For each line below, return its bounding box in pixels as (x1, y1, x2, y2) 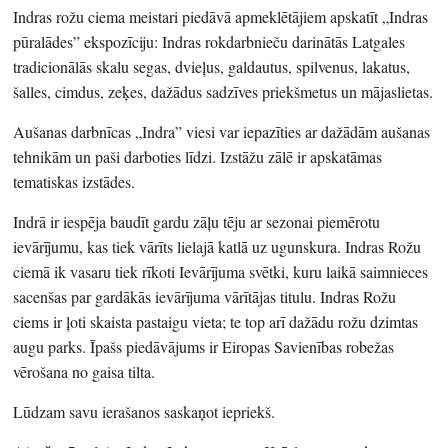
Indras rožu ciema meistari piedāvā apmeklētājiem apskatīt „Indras (13, 6, 429, 28)
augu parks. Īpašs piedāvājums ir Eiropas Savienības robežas (13, 336, 395, 358)
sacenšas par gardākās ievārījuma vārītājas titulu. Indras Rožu (13, 286, 397, 308)
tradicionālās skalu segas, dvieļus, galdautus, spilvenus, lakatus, (13, 56, 411, 78)
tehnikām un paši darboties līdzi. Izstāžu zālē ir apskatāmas (13, 146, 383, 168)
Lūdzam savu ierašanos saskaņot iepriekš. (13, 401, 276, 423)
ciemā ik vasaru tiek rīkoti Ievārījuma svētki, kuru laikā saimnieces (13, 261, 429, 283)
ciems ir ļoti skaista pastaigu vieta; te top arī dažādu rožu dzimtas (13, 311, 419, 333)
